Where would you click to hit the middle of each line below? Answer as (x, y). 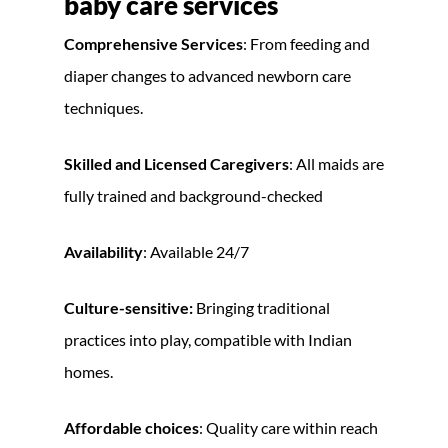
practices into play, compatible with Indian (208, 339)
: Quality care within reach (288, 427)
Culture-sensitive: (130, 307)
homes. (88, 371)
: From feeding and (306, 43)
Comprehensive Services (153, 43)
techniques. (103, 107)
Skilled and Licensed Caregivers (176, 163)
